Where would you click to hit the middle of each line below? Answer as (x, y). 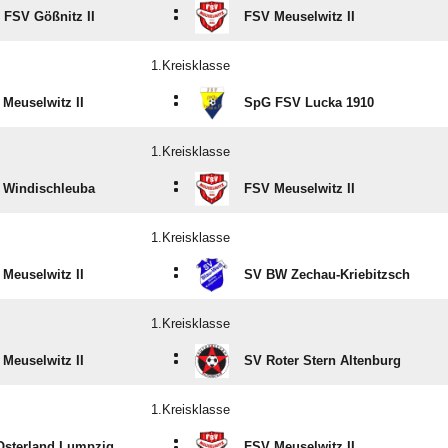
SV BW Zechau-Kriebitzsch (327, 275)
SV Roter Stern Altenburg (322, 361)
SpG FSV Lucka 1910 (309, 103)
